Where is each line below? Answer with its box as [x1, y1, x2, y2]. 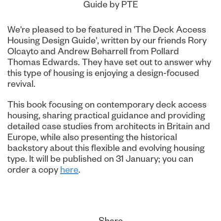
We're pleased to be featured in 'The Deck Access [7, 24, 206, 35]
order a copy [7, 164, 60, 175]
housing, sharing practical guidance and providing [7, 110, 205, 120]
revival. [7, 78, 36, 89]
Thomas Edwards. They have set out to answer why [7, 56, 211, 67]
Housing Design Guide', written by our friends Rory [7, 35, 207, 45]
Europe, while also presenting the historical [7, 131, 177, 142]
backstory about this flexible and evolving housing [7, 142, 205, 153]
